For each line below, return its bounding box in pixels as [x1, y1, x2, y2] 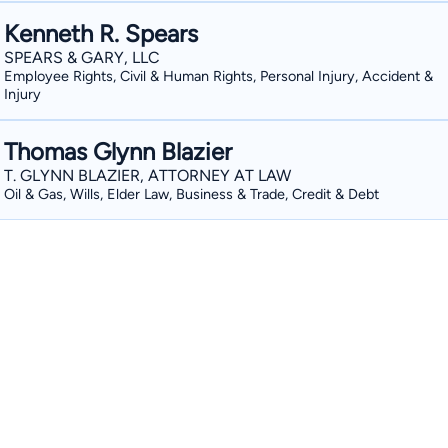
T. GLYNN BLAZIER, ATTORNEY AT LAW [4, 166, 291, 185]
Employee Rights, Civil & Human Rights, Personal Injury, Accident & [4, 67, 433, 85]
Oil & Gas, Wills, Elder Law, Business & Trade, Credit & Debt [4, 185, 379, 203]
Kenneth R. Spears [4, 19, 198, 48]
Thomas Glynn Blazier [4, 137, 232, 166]
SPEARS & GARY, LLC [4, 48, 160, 67]
